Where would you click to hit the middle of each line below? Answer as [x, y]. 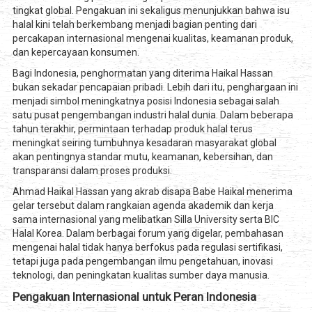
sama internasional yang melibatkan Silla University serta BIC [146, 220]
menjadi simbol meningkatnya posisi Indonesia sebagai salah [146, 101]
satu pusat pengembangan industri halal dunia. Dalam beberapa [153, 115]
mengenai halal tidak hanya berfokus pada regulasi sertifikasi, [147, 248]
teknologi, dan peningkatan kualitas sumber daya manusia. [141, 275]
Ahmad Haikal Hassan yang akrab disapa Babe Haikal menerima [152, 192]
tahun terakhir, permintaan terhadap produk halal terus [132, 129]
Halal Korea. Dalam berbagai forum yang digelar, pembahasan [148, 234]
